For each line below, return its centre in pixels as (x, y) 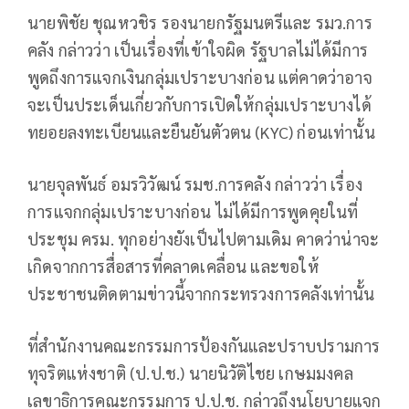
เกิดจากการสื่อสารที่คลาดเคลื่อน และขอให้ (173, 266)
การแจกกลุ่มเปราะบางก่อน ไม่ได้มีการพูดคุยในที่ (193, 211)
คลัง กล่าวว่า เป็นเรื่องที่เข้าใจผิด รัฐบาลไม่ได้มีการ (198, 49)
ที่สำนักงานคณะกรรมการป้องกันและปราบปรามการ (204, 345)
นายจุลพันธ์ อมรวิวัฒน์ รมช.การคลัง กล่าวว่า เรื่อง (195, 184)
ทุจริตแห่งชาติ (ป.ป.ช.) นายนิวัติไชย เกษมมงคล (190, 372)
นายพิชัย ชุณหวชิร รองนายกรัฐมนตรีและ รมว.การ (200, 22)
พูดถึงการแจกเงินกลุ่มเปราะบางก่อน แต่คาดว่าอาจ (200, 77)
